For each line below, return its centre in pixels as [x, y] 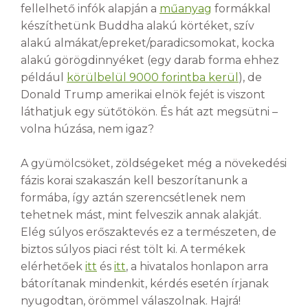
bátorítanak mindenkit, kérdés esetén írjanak [145, 284]
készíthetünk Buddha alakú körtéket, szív [137, 25]
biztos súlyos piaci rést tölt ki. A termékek [133, 250]
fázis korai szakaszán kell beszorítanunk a [134, 181]
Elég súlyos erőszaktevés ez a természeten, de [148, 232]
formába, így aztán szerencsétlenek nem [133, 198]
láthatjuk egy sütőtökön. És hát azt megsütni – [149, 111]
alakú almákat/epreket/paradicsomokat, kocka [147, 43]
